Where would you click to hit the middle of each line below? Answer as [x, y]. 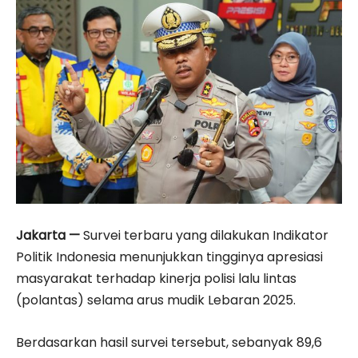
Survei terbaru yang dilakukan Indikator [204, 235]
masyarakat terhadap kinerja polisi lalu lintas [156, 278]
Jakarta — [48, 235]
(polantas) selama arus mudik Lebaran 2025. [156, 300]
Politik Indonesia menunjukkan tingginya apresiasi [169, 257]
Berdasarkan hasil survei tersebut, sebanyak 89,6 [169, 342]
